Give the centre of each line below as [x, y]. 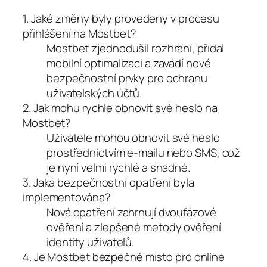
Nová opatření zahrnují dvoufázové [131, 212]
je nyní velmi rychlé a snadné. [118, 167]
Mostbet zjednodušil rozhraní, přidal [136, 48]
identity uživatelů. [91, 242]
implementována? [67, 197]
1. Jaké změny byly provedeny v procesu [121, 18]
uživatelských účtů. [94, 93]
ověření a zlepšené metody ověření [134, 227]
